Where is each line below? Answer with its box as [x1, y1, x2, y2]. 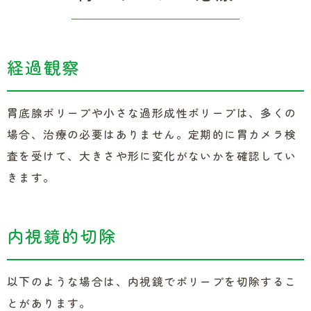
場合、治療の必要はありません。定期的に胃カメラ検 [7, 126, 297, 142]
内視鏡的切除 [7, 224, 117, 248]
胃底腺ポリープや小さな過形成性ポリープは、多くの [7, 105, 297, 121]
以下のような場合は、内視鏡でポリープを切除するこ [7, 274, 297, 289]
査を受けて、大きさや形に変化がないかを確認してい [7, 148, 297, 164]
